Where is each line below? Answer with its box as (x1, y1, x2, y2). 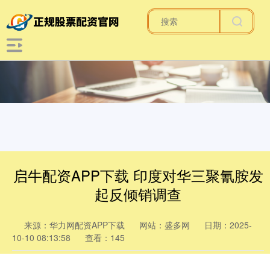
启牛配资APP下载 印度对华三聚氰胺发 (13, 165, 263, 186)
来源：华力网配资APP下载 (24, 219, 127, 231)
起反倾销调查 (95, 184, 181, 204)
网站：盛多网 (139, 219, 190, 231)
